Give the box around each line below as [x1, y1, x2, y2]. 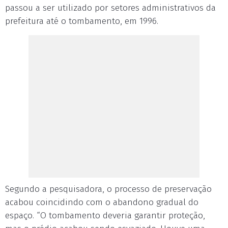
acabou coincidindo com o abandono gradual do [5, 197, 198, 208]
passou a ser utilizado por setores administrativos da [5, 3, 216, 13]
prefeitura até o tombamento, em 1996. [5, 16, 158, 26]
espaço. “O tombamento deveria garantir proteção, [5, 210, 205, 221]
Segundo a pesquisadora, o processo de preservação [5, 184, 212, 194]
